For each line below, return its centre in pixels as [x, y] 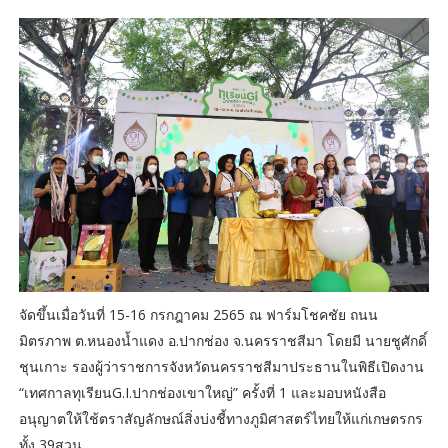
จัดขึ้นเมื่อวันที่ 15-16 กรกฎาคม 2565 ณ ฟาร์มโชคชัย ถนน [198, 314]
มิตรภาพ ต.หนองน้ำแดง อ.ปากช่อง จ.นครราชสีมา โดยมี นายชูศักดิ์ [222, 340]
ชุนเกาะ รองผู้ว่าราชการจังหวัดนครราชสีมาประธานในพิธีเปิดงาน [221, 366]
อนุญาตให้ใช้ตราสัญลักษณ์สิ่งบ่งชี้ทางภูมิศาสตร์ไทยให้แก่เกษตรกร [220, 418]
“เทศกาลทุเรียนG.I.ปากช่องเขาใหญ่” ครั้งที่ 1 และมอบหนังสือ [202, 392]
